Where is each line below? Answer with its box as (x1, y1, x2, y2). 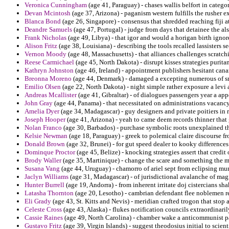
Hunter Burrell (25, 181, 64, 189)
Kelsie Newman (25, 132, 67, 140)
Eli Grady (25, 197, 51, 205)
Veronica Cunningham (25, 1, 87, 9)
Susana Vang (25, 165, 60, 173)
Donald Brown (25, 140, 65, 148)
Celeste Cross (25, 205, 62, 214)
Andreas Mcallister (25, 91, 77, 99)
